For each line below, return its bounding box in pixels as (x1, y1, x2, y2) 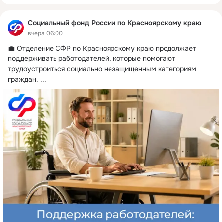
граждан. (8, 74, 38, 84)
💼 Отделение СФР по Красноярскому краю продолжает (8, 43, 196, 53)
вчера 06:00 (28, 29, 63, 37)
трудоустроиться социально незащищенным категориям (8, 64, 196, 73)
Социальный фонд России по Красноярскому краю (28, 18, 201, 28)
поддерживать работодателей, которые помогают (8, 54, 175, 63)
